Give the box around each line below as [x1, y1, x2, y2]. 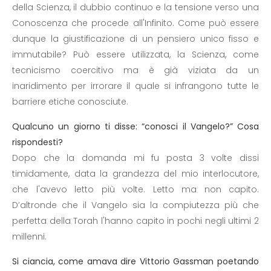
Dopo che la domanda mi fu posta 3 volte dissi [12, 152, 259, 164]
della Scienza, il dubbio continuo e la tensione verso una [12, 1, 259, 13]
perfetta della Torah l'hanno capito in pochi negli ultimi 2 [12, 215, 259, 227]
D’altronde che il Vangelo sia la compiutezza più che [12, 199, 259, 211]
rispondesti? [12, 136, 63, 148]
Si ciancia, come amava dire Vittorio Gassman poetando [12, 255, 259, 267]
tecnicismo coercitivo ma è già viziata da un [12, 64, 259, 76]
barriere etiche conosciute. [12, 96, 128, 108]
